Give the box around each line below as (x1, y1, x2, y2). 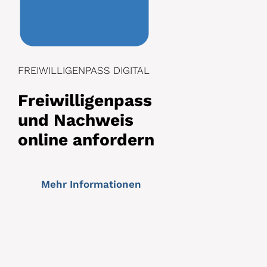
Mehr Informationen (41, 178, 141, 190)
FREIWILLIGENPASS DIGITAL (17, 64, 150, 76)
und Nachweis (17, 110, 133, 130)
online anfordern (17, 129, 154, 150)
